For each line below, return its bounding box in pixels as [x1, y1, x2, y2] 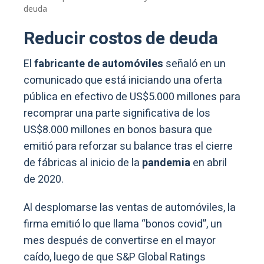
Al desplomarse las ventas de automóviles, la [24, 199, 236, 216]
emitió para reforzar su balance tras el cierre [24, 138, 233, 154]
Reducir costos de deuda [24, 25, 218, 52]
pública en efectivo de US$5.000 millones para [24, 88, 240, 105]
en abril [190, 154, 227, 171]
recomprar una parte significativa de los [24, 105, 210, 121]
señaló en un [163, 55, 226, 72]
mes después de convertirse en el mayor [24, 232, 216, 249]
